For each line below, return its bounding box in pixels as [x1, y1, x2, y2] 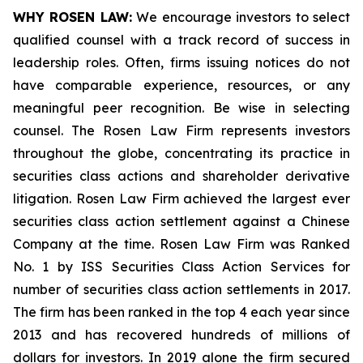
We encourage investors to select [131, 9, 351, 25]
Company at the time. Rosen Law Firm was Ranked [13, 236, 350, 252]
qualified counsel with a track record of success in [13, 32, 350, 48]
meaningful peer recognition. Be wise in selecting [13, 100, 350, 116]
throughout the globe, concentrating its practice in [13, 145, 350, 161]
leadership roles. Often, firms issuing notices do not [13, 54, 350, 70]
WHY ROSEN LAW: [13, 9, 132, 25]
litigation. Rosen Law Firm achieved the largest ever [13, 190, 350, 207]
